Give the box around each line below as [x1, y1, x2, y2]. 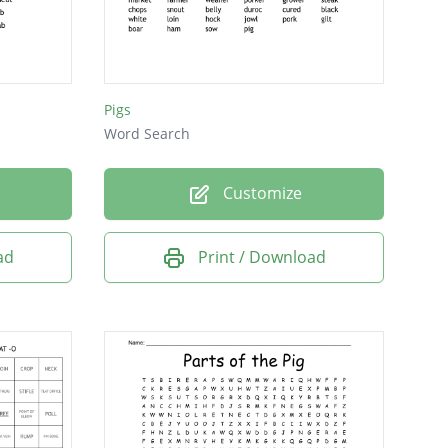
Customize [218, 182, 302, 205]
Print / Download [198, 245, 326, 268]
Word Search [104, 124, 190, 144]
